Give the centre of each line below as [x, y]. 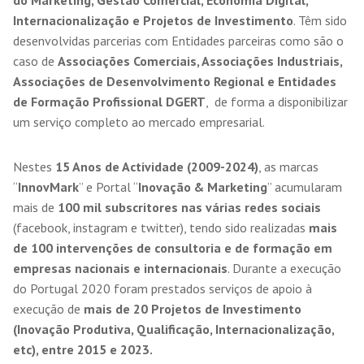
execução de [48, 309]
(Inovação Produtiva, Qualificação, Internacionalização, [173, 329]
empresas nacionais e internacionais [120, 268]
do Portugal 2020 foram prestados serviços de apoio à [162, 288]
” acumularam [305, 187]
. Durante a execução [284, 268]
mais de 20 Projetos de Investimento [193, 309]
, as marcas [288, 167]
